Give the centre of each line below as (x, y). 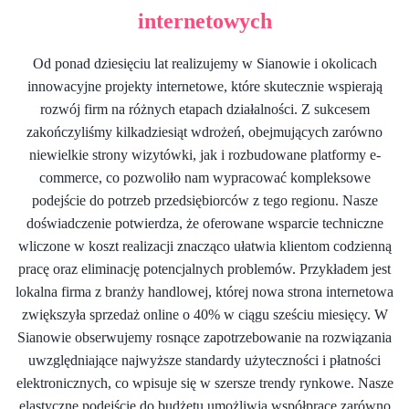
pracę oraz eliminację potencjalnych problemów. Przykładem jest (204, 268)
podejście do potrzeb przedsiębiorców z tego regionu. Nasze (204, 200)
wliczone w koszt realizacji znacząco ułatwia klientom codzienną (204, 246)
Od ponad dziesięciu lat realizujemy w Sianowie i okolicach (204, 63)
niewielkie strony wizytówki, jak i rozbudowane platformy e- (204, 154)
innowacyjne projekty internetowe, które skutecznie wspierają (204, 86)
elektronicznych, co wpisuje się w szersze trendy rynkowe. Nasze (204, 383)
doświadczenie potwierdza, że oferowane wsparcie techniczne (204, 223)
